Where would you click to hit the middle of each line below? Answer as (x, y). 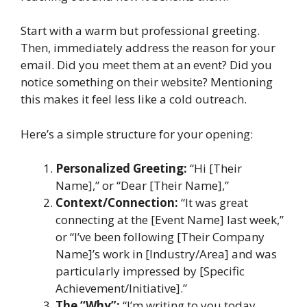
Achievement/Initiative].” (121, 288)
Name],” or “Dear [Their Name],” (142, 185)
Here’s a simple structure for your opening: (137, 134)
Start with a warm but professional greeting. (140, 30)
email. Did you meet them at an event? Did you (146, 65)
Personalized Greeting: (121, 168)
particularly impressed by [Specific (150, 271)
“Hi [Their (214, 168)
